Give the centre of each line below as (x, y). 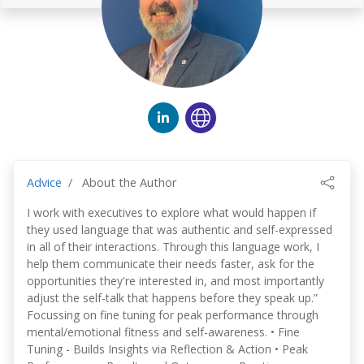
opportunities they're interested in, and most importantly (175, 281)
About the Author (128, 182)
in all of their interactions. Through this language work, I (173, 247)
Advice (44, 182)
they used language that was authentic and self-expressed (180, 230)
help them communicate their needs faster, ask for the (171, 264)
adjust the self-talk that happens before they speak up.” (172, 298)
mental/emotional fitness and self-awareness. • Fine (163, 332)
